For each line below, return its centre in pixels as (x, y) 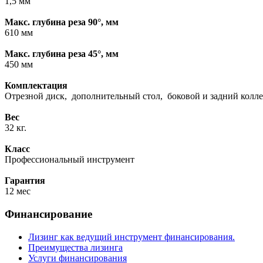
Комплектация (36, 86)
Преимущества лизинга (75, 247)
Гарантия (25, 181)
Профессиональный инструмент (70, 160)
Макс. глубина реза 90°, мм (62, 22)
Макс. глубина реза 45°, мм (62, 54)
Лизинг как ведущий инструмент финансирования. (131, 237)
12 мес (18, 191)
